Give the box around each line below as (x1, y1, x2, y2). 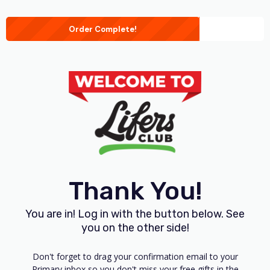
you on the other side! (81, 221, 189, 234)
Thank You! (68, 175, 202, 206)
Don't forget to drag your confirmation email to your (32, 250, 238, 262)
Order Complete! (69, 24, 137, 34)
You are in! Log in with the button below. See (25, 207, 245, 221)
